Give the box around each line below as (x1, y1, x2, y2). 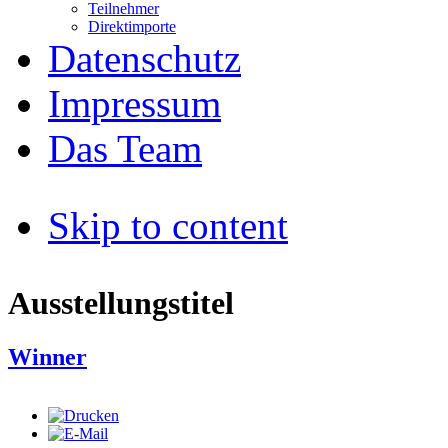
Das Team (48, 126, 202, 170)
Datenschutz (48, 36, 241, 80)
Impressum (48, 81, 221, 125)
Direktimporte (88, 17, 176, 35)
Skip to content (48, 203, 288, 247)
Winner (8, 343, 87, 370)
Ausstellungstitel (8, 285, 234, 322)
